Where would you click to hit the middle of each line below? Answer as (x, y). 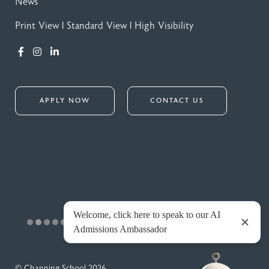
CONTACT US (177, 101)
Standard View (97, 26)
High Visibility (164, 26)
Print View (37, 26)
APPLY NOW (65, 101)
